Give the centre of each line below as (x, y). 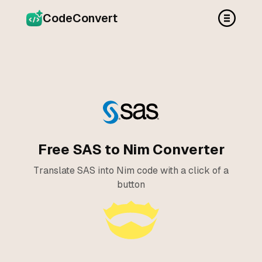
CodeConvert (80, 18)
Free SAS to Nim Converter (131, 149)
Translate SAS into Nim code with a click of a (131, 170)
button (131, 185)
